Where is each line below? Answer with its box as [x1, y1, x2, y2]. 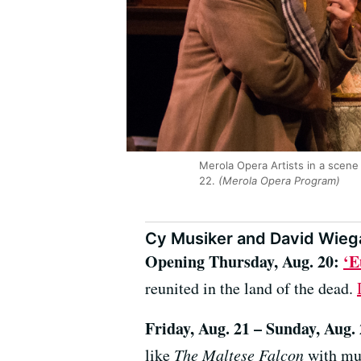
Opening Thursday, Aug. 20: [145, 250, 343, 274]
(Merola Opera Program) [215, 174, 340, 188]
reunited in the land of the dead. [145, 277, 357, 300]
